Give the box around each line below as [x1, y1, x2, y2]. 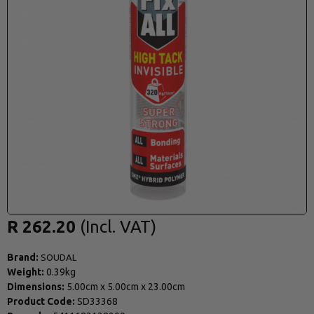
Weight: [7, 266, 44, 278]
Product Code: [7, 295, 75, 307]
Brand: [7, 251, 39, 263]
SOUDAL [41, 252, 76, 262]
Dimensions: [7, 280, 64, 292]
